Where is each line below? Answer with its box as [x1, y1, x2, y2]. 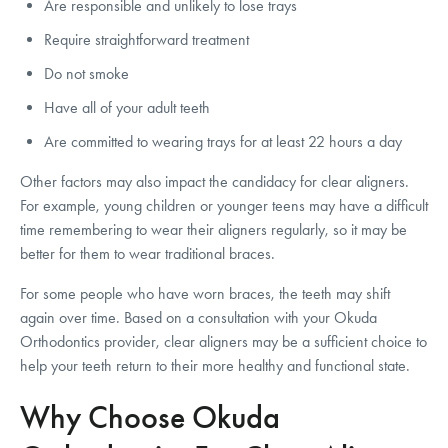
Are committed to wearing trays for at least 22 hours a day [44, 132, 402, 151]
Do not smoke [44, 64, 129, 83]
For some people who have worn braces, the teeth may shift [20, 284, 390, 303]
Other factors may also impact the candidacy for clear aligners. [20, 172, 409, 191]
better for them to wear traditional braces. [20, 244, 275, 263]
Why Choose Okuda [20, 398, 280, 437]
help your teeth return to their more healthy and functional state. [20, 356, 410, 375]
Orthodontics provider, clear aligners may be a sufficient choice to [20, 332, 427, 351]
